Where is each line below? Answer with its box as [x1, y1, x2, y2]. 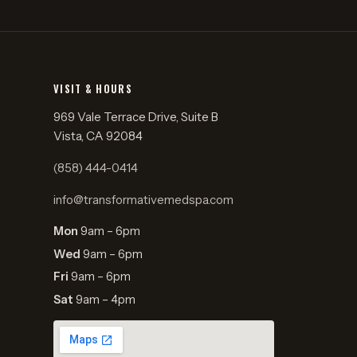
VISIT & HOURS [53, 81, 132, 97]
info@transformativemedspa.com [53, 192, 234, 208]
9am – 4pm [73, 292, 136, 307]
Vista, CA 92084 [53, 128, 143, 144]
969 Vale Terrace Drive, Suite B [53, 109, 219, 125]
